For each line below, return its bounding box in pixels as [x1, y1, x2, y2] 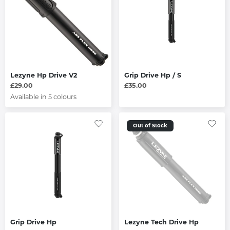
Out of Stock [132, 122, 167, 129]
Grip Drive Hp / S [124, 71, 181, 79]
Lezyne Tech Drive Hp [124, 218, 199, 226]
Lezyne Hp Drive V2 [10, 71, 77, 79]
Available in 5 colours [10, 92, 76, 101]
